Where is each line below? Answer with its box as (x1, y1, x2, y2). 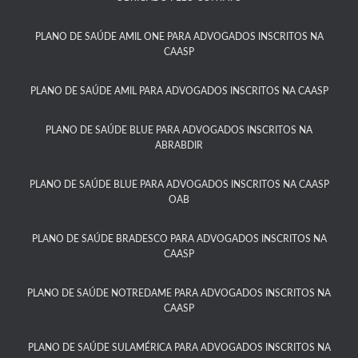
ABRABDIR (155, 141, 203, 150)
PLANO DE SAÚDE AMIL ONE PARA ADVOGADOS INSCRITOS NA (34, 32, 324, 42)
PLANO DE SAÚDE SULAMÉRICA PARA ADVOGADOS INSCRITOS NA (27, 343, 331, 352)
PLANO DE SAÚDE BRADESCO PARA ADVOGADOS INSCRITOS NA (31, 234, 327, 244)
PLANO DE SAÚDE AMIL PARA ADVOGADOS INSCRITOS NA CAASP (30, 86, 328, 96)
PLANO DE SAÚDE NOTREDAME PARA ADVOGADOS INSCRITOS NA (27, 288, 331, 298)
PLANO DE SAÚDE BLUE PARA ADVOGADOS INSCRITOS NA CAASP (29, 180, 329, 189)
